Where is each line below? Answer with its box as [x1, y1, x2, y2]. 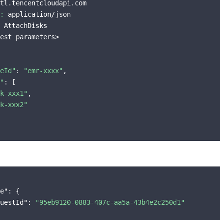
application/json [4, 10, 71, 18]
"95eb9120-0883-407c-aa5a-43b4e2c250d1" [35, 198, 185, 206]
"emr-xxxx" [24, 67, 63, 75]
